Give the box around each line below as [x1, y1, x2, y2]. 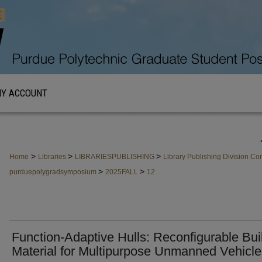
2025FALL [105, 168, 140, 176]
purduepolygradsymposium [9, 168, 98, 176]
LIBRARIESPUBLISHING [75, 153, 156, 161]
